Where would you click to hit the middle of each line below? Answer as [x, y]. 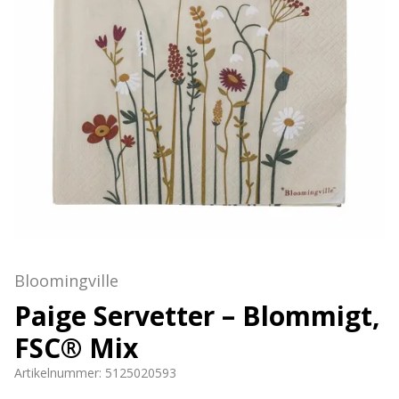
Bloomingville [66, 281]
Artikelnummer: [60, 373]
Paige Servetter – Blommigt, [197, 316]
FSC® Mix [76, 348]
